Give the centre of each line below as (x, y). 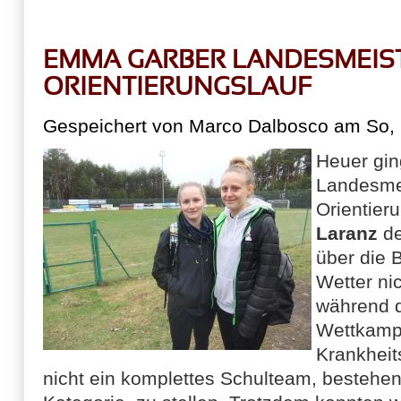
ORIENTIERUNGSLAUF (177, 89)
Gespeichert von (116, 126)
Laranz (347, 233)
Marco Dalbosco (259, 126)
